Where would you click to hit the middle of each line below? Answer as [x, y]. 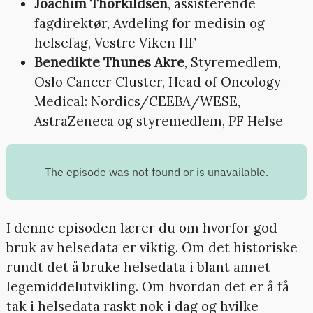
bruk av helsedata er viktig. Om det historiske [152, 247]
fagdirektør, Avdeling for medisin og [149, 23]
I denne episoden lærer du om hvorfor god [141, 227]
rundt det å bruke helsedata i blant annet [138, 267]
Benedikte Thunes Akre [109, 63]
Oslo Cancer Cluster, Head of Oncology [157, 82]
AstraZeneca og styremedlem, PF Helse [158, 121]
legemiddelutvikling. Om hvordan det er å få [147, 286]
